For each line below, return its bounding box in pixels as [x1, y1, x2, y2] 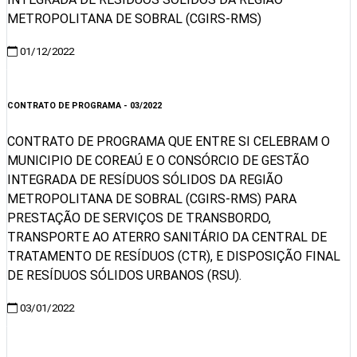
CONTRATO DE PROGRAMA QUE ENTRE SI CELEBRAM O [7, 134, 330, 150]
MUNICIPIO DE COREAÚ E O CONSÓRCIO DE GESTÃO [7, 153, 309, 169]
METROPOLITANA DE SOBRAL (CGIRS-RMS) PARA [7, 191, 296, 207]
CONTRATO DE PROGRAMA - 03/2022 [7, 100, 162, 112]
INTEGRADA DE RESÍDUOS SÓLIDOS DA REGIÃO [7, 172, 283, 188]
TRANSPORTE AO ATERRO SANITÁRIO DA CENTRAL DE [7, 229, 327, 245]
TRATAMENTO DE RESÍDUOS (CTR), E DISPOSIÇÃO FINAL [7, 249, 340, 265]
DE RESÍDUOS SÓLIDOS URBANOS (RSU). [7, 268, 241, 284]
